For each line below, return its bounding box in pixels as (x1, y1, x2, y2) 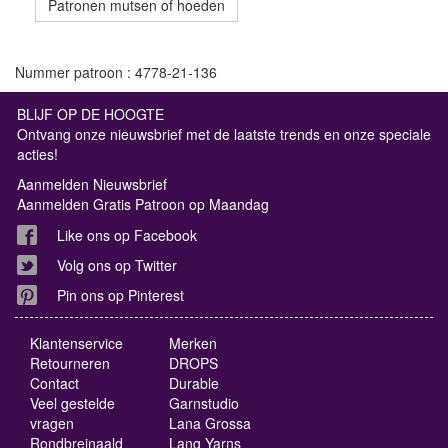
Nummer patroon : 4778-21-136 (15, 61, 217, 82)
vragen (30, 412, 74, 433)
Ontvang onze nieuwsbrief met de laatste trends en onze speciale (17, 123, 431, 144)
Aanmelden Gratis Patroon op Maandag (17, 193, 269, 214)
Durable (169, 372, 220, 393)
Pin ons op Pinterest (57, 284, 184, 305)
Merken (169, 332, 218, 353)
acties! (17, 143, 58, 164)
